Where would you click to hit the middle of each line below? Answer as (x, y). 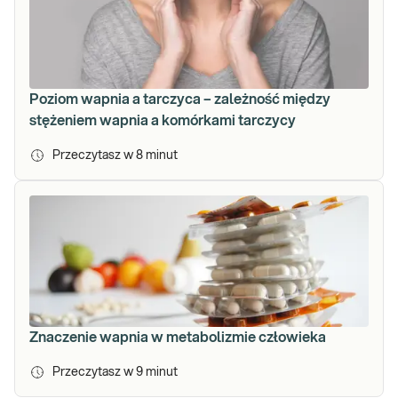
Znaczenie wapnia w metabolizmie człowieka (178, 338)
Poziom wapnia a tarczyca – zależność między (180, 99)
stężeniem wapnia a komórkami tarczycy (163, 121)
